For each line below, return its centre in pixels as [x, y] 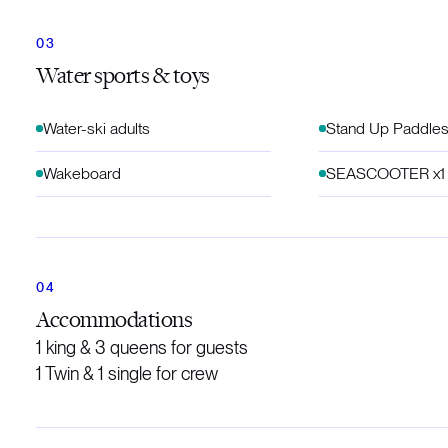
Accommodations [114, 318]
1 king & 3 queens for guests [142, 347]
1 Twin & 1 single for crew [127, 373]
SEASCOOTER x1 [385, 173]
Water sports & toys [123, 74]
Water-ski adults [96, 128]
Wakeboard [82, 173]
